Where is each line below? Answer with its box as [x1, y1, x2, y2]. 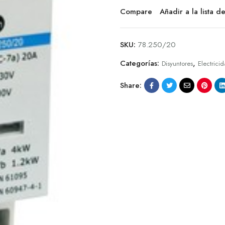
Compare [120, 6, 152, 18]
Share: [120, 79, 142, 91]
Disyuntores [162, 59, 193, 69]
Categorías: [120, 58, 162, 69]
